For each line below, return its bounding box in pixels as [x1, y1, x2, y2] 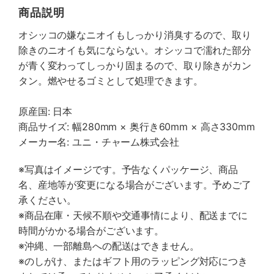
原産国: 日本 [18, 105, 73, 117]
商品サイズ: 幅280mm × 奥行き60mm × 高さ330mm [18, 120, 255, 133]
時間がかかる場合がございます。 [18, 224, 165, 237]
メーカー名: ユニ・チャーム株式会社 [18, 136, 179, 148]
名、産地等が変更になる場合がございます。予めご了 [18, 179, 251, 191]
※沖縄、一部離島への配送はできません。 [18, 240, 199, 252]
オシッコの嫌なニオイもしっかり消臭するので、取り [18, 29, 251, 41]
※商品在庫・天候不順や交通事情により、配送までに [18, 209, 248, 221]
